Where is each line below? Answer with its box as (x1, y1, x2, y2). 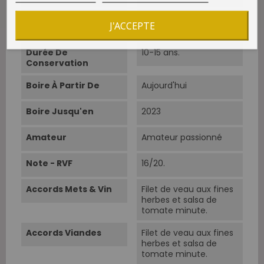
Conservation (26, 57, 88, 70)
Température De (26, 14, 102, 26)
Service (26, 24, 60, 37)
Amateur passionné (141, 131, 222, 144)
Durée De (26, 47, 68, 59)
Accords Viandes (26, 227, 101, 239)
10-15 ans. (141, 47, 180, 59)
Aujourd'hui (141, 80, 187, 92)
